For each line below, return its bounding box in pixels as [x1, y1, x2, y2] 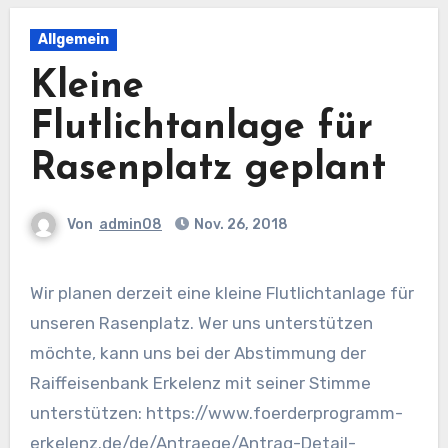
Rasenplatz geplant [29, 149, 386, 189]
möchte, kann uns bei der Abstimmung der [29, 342, 366, 363]
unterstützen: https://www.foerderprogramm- [29, 402, 403, 423]
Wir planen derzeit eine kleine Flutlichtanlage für [29, 282, 44, 303]
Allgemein [37, 30, 109, 48]
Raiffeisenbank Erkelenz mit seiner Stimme [29, 372, 371, 393]
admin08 [99, 215, 162, 233]
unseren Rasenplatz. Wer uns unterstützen [29, 312, 373, 333]
